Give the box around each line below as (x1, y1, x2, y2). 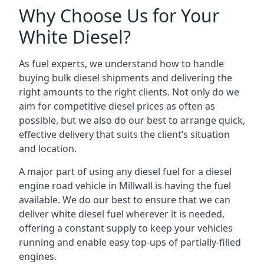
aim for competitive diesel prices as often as (19, 100, 215, 113)
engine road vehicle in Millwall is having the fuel (19, 179, 231, 192)
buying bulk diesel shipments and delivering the (19, 71, 232, 84)
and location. (19, 142, 77, 155)
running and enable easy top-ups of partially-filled (19, 236, 241, 249)
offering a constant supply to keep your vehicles (19, 222, 233, 235)
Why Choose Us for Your (19, 4, 219, 28)
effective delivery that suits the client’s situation (19, 128, 230, 141)
